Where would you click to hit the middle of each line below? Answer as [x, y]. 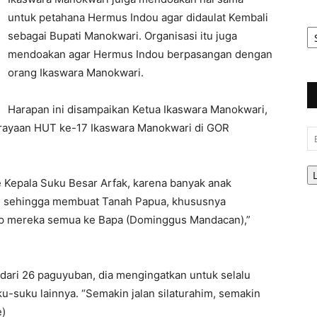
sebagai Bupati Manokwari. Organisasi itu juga [122, 36]
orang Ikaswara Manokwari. [76, 73]
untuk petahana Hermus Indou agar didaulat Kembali [138, 17]
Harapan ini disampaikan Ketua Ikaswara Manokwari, [138, 109]
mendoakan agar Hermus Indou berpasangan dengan [140, 54]
